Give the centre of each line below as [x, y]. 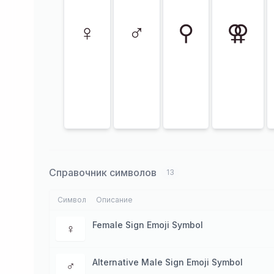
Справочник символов [103, 172]
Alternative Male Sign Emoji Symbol [168, 262]
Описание [114, 200]
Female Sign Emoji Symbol [148, 225]
